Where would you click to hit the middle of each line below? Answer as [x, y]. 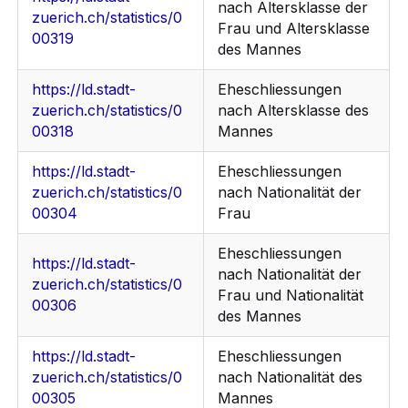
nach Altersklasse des [294, 111]
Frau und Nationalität [291, 296]
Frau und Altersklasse [294, 29]
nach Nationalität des [291, 377]
